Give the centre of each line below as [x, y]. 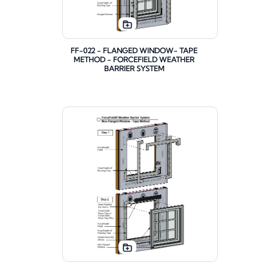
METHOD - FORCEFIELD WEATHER [134, 60]
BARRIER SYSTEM [134, 69]
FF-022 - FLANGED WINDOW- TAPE [134, 51]
